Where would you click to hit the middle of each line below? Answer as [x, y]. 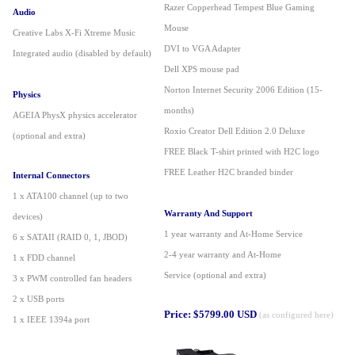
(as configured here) [296, 315]
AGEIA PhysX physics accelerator [75, 115]
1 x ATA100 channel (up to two [71, 196]
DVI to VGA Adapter [202, 49]
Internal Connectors [51, 176]
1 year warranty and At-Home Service [233, 234]
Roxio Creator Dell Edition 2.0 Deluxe [235, 131]
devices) [28, 217]
